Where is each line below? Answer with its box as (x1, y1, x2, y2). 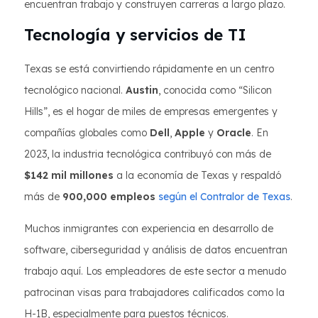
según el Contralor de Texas (158, 190, 290, 203)
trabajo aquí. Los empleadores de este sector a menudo (24, 265, 286, 278)
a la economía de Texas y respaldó (114, 169, 281, 182)
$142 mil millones (24, 169, 114, 182)
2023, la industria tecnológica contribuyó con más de (24, 148, 271, 160)
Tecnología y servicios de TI (24, 25, 246, 45)
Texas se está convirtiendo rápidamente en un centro (24, 62, 274, 75)
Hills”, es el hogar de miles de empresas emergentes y (24, 105, 278, 118)
